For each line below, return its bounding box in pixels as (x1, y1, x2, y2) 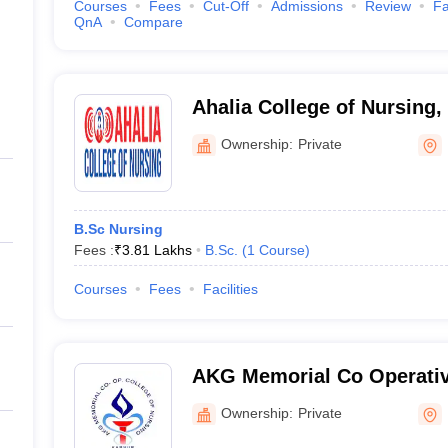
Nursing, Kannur (191, 391, 348, 413)
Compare (123, 14, 183, 30)
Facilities (202, 281, 258, 297)
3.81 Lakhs (121, 242, 192, 258)
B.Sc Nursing (73, 221, 163, 237)
